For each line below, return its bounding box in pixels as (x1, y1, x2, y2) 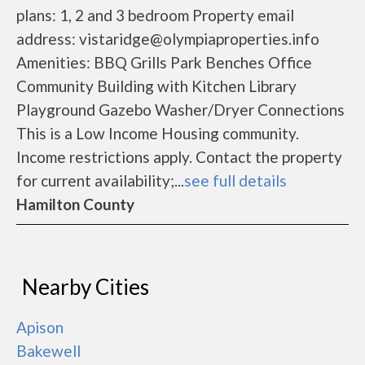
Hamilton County (16, 195, 134, 213)
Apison (16, 318, 64, 336)
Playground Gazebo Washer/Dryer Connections (16, 100, 345, 119)
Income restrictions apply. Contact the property (16, 147, 342, 166)
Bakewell (16, 341, 81, 360)
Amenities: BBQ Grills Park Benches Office (16, 53, 312, 72)
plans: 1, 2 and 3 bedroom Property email (16, 6, 294, 24)
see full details (184, 171, 287, 190)
